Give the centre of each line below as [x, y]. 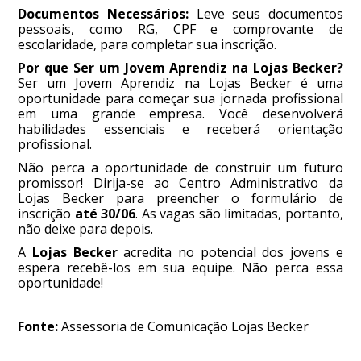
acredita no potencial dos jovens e [230, 253]
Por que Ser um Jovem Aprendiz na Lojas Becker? [180, 68]
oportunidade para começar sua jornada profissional [180, 99]
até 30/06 [105, 214]
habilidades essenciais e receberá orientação [180, 129]
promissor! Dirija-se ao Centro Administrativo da [180, 183]
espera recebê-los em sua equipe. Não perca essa [180, 268]
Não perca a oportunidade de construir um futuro [180, 168]
